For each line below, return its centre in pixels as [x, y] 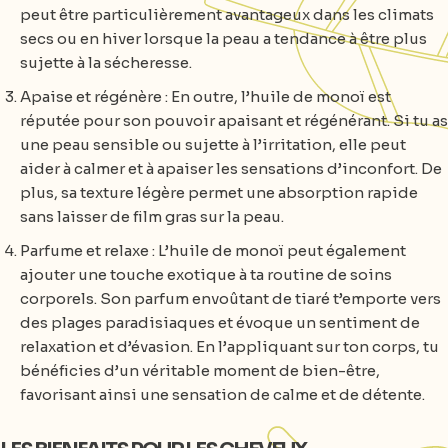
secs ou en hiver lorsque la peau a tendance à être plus [223, 38]
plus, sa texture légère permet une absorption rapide [219, 192]
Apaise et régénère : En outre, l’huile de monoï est [205, 96]
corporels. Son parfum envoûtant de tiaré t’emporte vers [230, 298]
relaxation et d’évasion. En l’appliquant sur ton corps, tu [229, 346]
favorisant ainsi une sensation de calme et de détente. [222, 394]
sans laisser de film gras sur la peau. [152, 216]
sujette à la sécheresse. [106, 62]
